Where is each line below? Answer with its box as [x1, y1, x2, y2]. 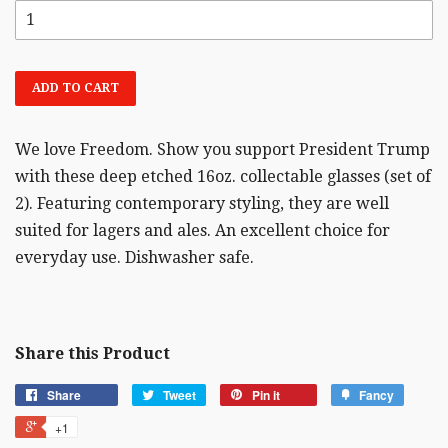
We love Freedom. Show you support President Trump [15, 140, 430, 160]
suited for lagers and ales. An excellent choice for [15, 221, 390, 241]
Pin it [252, 386, 280, 405]
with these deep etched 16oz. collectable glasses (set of [15, 167, 431, 187]
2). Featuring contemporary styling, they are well [15, 194, 389, 214]
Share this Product [15, 344, 170, 364]
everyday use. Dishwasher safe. [15, 248, 254, 268]
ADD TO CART [32, 81, 119, 96]
